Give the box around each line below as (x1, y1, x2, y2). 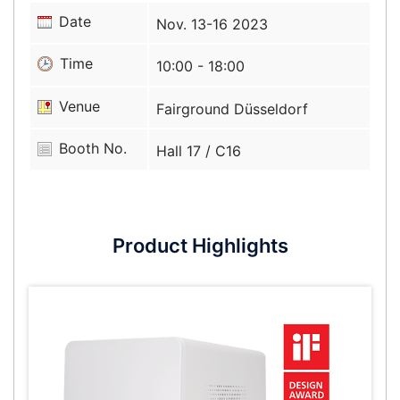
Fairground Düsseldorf (156, 100, 308, 119)
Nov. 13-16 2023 (156, 15, 268, 34)
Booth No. (59, 139, 127, 158)
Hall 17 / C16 (156, 142, 241, 161)
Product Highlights (112, 234, 288, 258)
